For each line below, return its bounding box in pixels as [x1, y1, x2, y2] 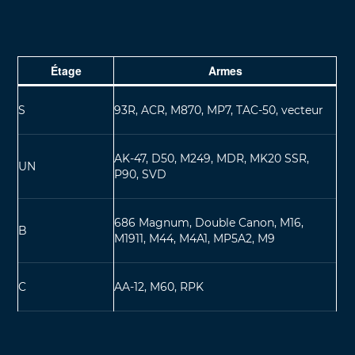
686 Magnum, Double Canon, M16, [114, 215, 304, 230]
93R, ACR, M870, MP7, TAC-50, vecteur [114, 102, 324, 117]
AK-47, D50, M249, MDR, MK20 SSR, [114, 151, 310, 166]
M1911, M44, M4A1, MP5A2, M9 [114, 231, 276, 246]
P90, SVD [114, 166, 167, 181]
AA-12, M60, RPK [114, 279, 204, 294]
